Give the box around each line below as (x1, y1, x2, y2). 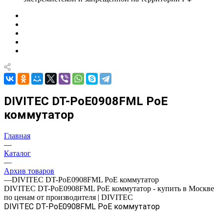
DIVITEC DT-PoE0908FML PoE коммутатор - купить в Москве (4, 184, 214, 193)
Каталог (4, 149, 31, 157)
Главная (4, 131, 30, 140)
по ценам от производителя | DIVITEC (4, 193, 133, 201)
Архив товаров (4, 166, 54, 175)
